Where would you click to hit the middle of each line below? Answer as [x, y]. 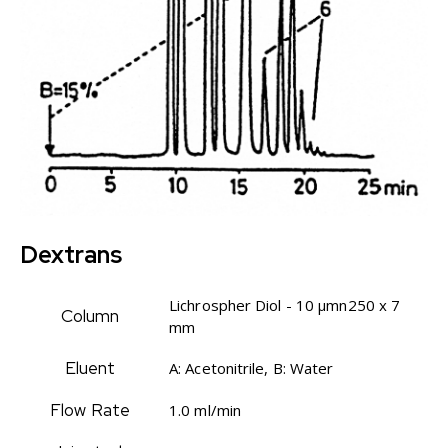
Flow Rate [90, 409]
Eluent [90, 367]
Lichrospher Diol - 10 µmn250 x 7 [285, 304]
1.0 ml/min [205, 409]
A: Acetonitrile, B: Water [251, 367]
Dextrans [71, 254]
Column [90, 315]
